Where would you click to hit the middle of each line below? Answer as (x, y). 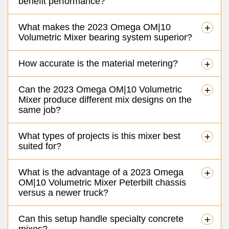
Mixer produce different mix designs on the (105, 99)
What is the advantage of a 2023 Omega (101, 172)
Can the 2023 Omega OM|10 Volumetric (100, 89)
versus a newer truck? (63, 192)
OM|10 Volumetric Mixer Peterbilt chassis (102, 182)
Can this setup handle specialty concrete (101, 219)
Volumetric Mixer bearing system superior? (105, 37)
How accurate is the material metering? (98, 63)
